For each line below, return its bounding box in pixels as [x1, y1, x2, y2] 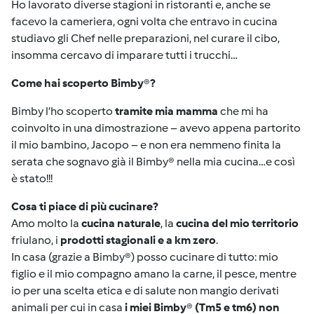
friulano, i [11, 233, 60, 247]
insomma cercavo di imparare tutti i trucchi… [11, 48, 238, 62]
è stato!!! [11, 172, 53, 185]
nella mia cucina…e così [175, 155, 295, 168]
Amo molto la [11, 217, 81, 230]
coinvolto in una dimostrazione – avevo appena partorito [11, 121, 301, 135]
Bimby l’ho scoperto [11, 104, 113, 118]
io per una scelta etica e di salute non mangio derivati [11, 284, 279, 297]
